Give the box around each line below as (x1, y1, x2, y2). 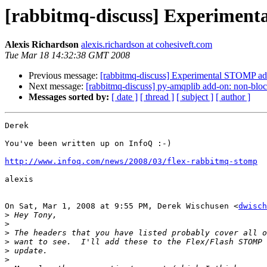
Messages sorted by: (29, 92, 109, 103)
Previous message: (29, 70, 100, 81)
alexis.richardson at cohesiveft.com (81, 39, 212, 50)
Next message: (29, 81, 86, 92)
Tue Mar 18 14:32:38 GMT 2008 (5, 50, 130, 61)
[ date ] (111, 92, 138, 103)
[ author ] (216, 92, 250, 103)
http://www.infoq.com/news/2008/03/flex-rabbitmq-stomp (5, 157, 257, 166)
